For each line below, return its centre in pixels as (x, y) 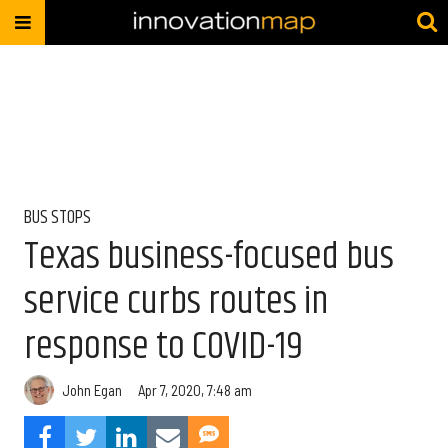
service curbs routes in (176, 301)
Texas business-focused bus (209, 256)
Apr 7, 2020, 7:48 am (195, 389)
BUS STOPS (57, 218)
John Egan (92, 389)
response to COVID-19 (163, 346)
